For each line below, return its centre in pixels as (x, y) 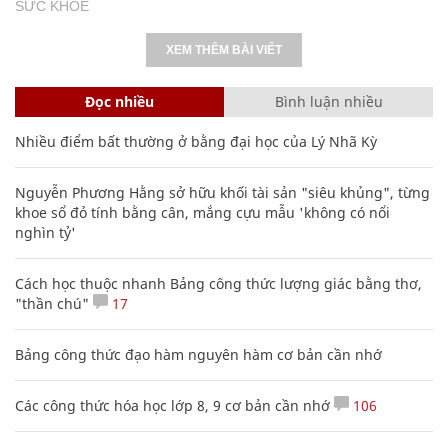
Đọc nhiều (119, 102)
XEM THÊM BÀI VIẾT (224, 50)
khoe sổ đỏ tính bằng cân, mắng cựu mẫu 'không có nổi (202, 213)
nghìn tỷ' (45, 233)
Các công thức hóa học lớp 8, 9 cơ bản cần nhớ (172, 406)
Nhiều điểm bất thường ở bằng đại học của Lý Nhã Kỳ (196, 142)
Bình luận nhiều (328, 102)
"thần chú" (52, 304)
